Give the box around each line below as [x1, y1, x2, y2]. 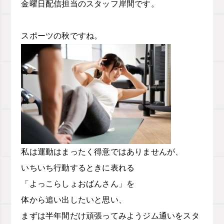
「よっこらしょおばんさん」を [21, 179, 135, 188]
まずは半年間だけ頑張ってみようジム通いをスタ [21, 211, 199, 220]
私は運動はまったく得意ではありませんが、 [21, 147, 183, 156]
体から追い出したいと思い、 [21, 195, 126, 204]
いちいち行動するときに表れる [21, 163, 135, 172]
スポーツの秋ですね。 [21, 31, 102, 40]
